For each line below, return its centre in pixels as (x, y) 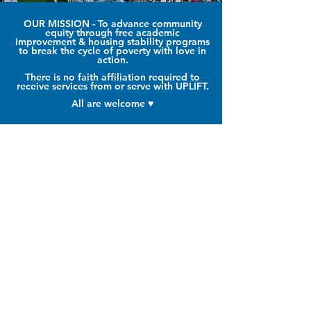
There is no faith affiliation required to (112, 77)
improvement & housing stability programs (112, 42)
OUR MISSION (58, 24)
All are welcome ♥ (112, 103)
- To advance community (147, 24)
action (111, 60)
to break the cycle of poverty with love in (112, 51)
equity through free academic (112, 33)
